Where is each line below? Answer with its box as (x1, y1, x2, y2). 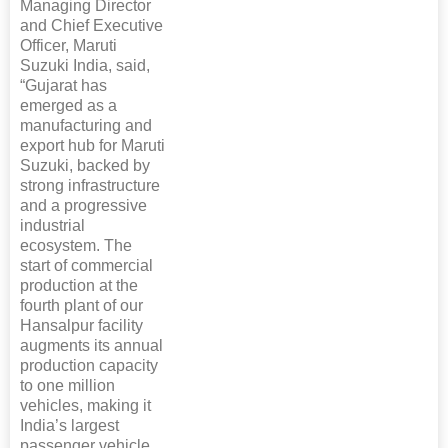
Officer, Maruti (20, 37, 117, 55)
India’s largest (20, 417, 119, 435)
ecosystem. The (20, 237, 132, 255)
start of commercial (20, 257, 153, 275)
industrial (20, 217, 85, 235)
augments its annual (20, 337, 163, 355)
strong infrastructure (20, 177, 160, 195)
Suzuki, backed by (20, 157, 150, 175)
